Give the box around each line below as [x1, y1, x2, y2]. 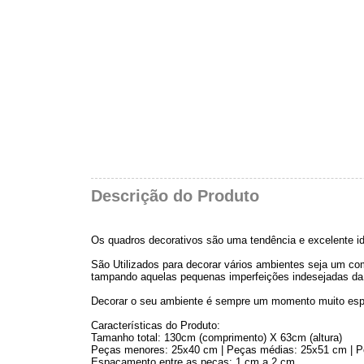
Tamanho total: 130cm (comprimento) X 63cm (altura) [91, 331, 342, 344]
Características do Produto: [91, 318, 220, 331]
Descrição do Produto [91, 187, 259, 205]
